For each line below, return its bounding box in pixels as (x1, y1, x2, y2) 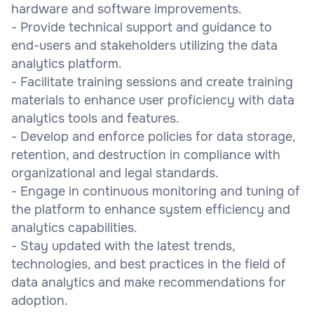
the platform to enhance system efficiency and (11, 201, 290, 217)
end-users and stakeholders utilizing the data (11, 37, 278, 53)
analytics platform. (11, 55, 122, 71)
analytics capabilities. (11, 219, 137, 235)
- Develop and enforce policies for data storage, (11, 128, 295, 144)
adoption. (11, 292, 68, 308)
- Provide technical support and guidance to (11, 19, 272, 35)
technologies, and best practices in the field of (11, 256, 286, 272)
